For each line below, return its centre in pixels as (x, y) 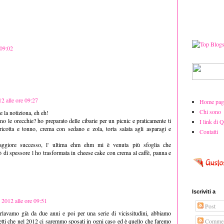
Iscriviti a (204, 191)
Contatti (209, 131)
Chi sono (210, 111)
